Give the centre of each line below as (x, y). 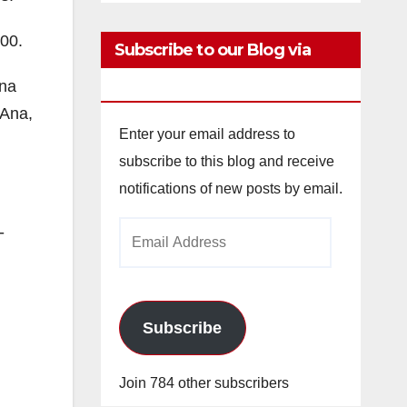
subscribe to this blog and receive (226, 161)
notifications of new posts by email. (230, 189)
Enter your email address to (207, 134)
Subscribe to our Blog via (213, 50)
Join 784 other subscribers (203, 383)
